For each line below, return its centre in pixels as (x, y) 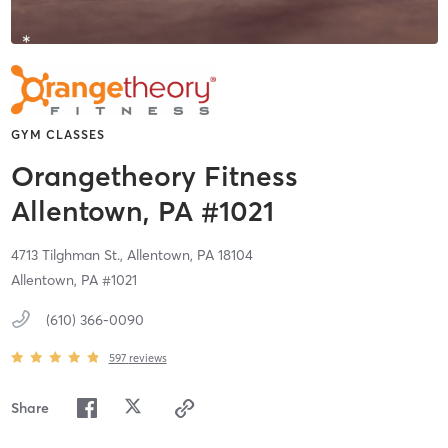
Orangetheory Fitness (154, 176)
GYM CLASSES (57, 135)
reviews (147, 357)
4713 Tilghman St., (68, 255)
